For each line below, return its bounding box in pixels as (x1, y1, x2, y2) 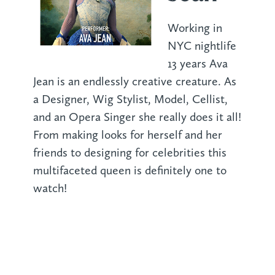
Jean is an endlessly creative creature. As (33, 74, 236, 89)
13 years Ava (167, 56, 228, 71)
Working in (167, 21, 222, 36)
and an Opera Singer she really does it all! (33, 110, 241, 125)
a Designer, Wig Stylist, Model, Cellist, (33, 92, 228, 107)
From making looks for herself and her (33, 128, 222, 142)
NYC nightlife (167, 39, 236, 53)
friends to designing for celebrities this (33, 145, 227, 160)
